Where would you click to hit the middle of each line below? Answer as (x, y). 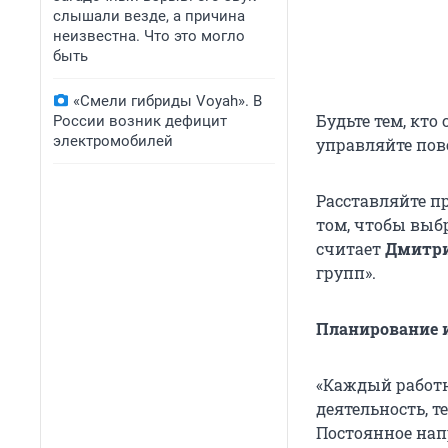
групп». (346, 273)
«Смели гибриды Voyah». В (167, 101)
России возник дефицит (140, 121)
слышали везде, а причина (149, 16)
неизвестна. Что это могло (149, 36)
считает (350, 249)
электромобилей (113, 141)
